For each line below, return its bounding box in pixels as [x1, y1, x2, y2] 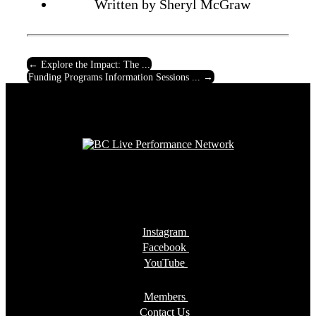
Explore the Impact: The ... [41, 59, 150, 70]
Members [143, 291, 188, 303]
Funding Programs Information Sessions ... [28, 71, 200, 83]
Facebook [142, 241, 189, 253]
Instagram [142, 226, 189, 238]
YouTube [144, 257, 188, 269]
